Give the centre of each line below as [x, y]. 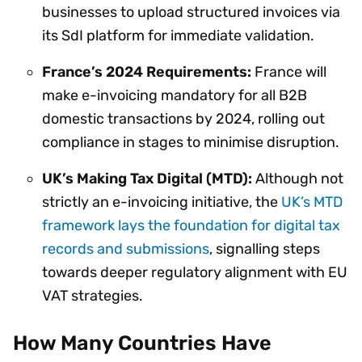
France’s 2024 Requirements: [147, 72]
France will [289, 72]
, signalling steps [265, 249]
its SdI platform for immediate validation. [180, 36]
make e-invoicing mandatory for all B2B [175, 96]
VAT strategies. [96, 296]
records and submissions [126, 249]
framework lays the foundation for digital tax [191, 226]
